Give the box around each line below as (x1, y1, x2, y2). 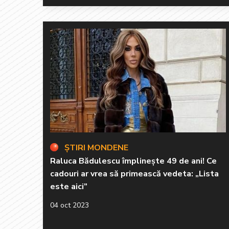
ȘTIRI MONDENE (64, 142, 128, 153)
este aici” (50, 180, 87, 192)
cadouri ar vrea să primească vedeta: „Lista (50, 168, 219, 179)
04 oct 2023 (50, 200, 89, 210)
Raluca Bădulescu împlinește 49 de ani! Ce (50, 155, 217, 167)
